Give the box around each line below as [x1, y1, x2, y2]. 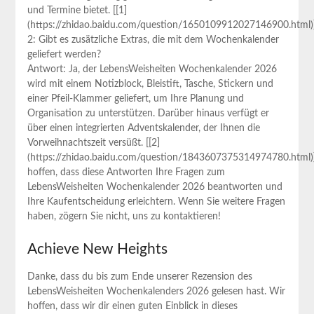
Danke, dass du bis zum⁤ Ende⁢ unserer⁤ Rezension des [27, 271, 252, 282]
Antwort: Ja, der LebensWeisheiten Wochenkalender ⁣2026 [27, 64, 277, 74]
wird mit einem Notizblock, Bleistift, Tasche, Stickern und [27, 78, 273, 89]
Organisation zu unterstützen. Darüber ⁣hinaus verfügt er [27, 108, 269, 118]
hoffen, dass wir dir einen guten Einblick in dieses [27, 301, 238, 311]
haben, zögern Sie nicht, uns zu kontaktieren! [27, 211, 221, 221]
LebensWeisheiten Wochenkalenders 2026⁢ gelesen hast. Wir [27, 286, 285, 296]
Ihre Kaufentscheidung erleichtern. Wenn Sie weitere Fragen [27, 196, 285, 207]
